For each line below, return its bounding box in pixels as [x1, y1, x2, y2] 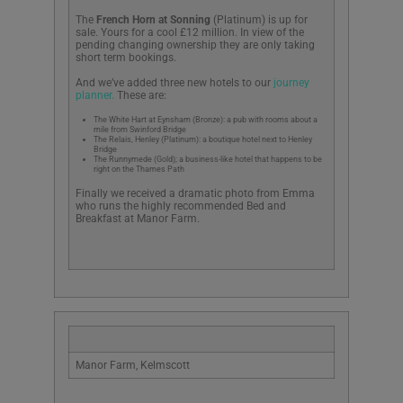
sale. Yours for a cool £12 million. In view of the [76, 26, 304, 40]
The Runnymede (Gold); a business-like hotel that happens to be [94, 154, 322, 164]
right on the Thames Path [94, 164, 184, 174]
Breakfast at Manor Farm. [76, 211, 200, 225]
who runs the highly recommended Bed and [76, 199, 286, 212]
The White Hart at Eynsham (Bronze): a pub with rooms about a [94, 114, 318, 124]
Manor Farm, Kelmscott [76, 359, 190, 372]
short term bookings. [76, 51, 176, 65]
